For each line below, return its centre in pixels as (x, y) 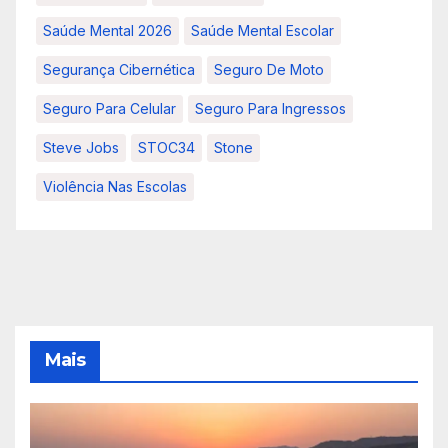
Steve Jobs (81, 147)
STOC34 (166, 147)
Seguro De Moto (269, 69)
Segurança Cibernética (119, 69)
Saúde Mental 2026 (107, 30)
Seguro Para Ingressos (270, 108)
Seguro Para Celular (109, 108)
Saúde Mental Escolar (262, 30)
